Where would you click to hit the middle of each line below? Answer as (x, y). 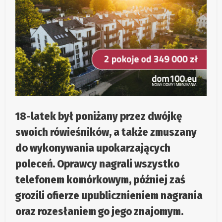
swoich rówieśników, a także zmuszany (106, 132)
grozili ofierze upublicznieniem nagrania (109, 196)
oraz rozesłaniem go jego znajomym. (100, 212)
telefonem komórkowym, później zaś (101, 180)
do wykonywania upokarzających (93, 148)
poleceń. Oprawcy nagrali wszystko (98, 164)
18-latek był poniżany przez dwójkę (99, 116)
